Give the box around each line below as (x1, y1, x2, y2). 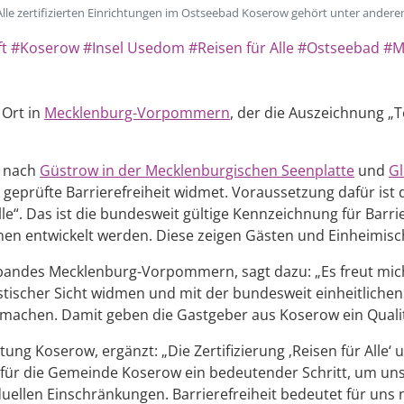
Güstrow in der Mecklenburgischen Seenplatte (40, 161, 354, 180)
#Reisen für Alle (188, 38, 294, 58)
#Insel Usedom (83, 38, 185, 58)
